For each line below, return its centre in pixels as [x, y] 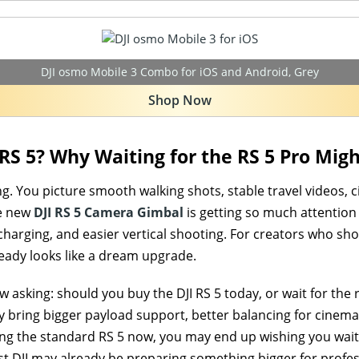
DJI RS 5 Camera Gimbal [109, 213]
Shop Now [179, 100]
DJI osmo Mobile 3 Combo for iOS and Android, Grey [179, 71]
